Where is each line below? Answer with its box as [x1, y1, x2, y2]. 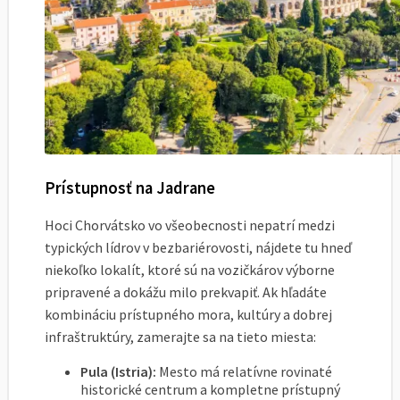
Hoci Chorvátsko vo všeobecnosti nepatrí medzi [45, 216, 335, 235]
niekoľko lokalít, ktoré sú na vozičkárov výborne [45, 261, 335, 279]
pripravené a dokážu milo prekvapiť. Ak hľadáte [45, 283, 327, 302]
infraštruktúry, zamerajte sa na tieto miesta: [45, 328, 316, 346]
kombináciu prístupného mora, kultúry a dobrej [45, 305, 332, 324]
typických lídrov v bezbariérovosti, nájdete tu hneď [45, 238, 352, 257]
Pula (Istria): [80, 362, 156, 381]
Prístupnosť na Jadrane [45, 177, 215, 198]
